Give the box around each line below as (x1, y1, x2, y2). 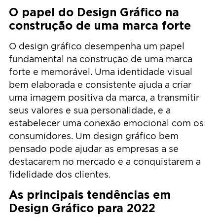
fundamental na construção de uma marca (9, 54, 192, 64)
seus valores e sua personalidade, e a (9, 105, 171, 115)
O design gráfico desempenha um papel (9, 41, 184, 51)
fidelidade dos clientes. (9, 169, 110, 179)
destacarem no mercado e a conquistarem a (9, 156, 201, 166)
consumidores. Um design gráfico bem (9, 131, 179, 141)
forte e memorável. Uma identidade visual (9, 67, 192, 76)
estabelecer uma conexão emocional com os (9, 118, 204, 128)
